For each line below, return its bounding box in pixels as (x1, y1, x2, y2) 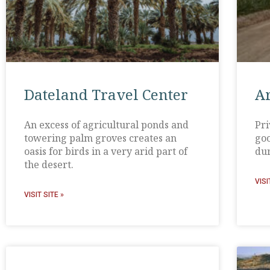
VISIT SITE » (24, 190, 64, 199)
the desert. (24, 158, 74, 172)
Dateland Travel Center (24, 84, 188, 105)
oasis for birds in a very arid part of (24, 145, 187, 159)
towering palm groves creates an (24, 131, 177, 145)
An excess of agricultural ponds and (24, 118, 189, 132)
